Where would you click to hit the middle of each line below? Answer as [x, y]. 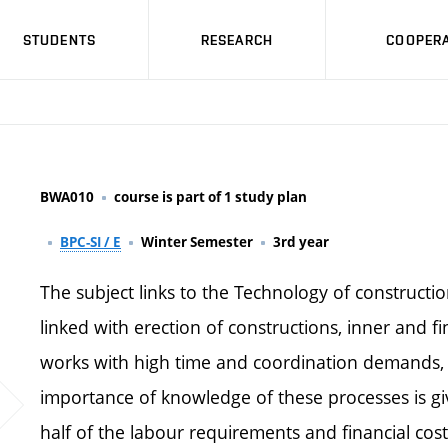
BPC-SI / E [90, 242]
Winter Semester [197, 242]
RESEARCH [237, 39]
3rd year [301, 242]
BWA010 [67, 197]
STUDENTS [59, 39]
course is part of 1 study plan [210, 197]
